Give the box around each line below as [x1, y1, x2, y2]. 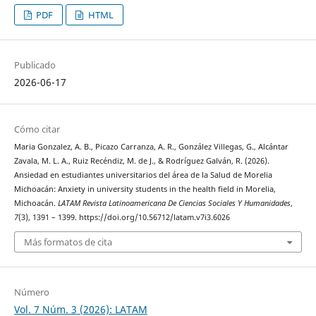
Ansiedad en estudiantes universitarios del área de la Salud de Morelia [13, 169, 272, 180]
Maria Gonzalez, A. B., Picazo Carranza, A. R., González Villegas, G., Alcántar [13, 141, 288, 152]
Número [13, 286, 49, 299]
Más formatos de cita [23, 236, 112, 249]
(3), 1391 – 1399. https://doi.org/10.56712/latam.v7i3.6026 [18, 212, 230, 222]
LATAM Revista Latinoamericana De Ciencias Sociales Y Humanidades [57, 197, 291, 208]
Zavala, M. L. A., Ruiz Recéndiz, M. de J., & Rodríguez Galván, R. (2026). [13, 155, 269, 166]
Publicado [13, 58, 56, 71]
